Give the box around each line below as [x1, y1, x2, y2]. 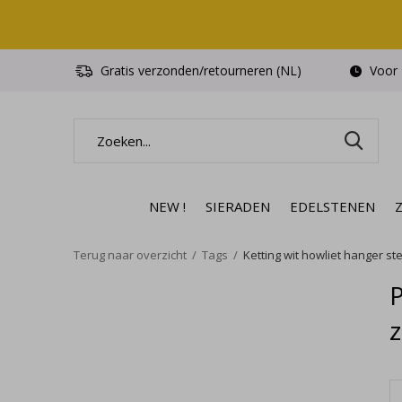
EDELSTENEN [290, 197, 375, 215]
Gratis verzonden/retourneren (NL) [97, 62, 301, 79]
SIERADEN [205, 197, 270, 215]
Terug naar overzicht [74, 247, 187, 263]
